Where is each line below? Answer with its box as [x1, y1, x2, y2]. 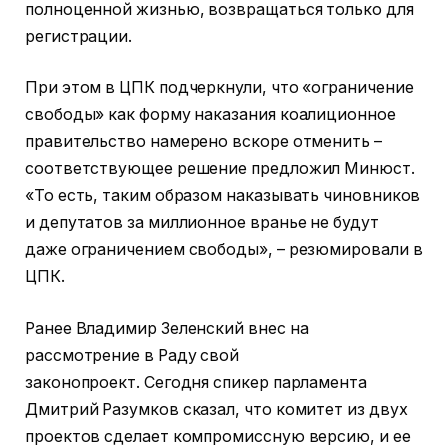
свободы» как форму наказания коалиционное [25, 105, 396, 125]
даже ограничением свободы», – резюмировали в [25, 240, 423, 260]
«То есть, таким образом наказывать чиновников [25, 186, 421, 206]
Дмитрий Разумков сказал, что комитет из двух [25, 399, 408, 419]
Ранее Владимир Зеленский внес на [25, 318, 309, 338]
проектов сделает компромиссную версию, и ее [25, 426, 411, 446]
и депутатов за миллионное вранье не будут [25, 213, 379, 233]
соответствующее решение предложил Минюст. [25, 159, 415, 179]
